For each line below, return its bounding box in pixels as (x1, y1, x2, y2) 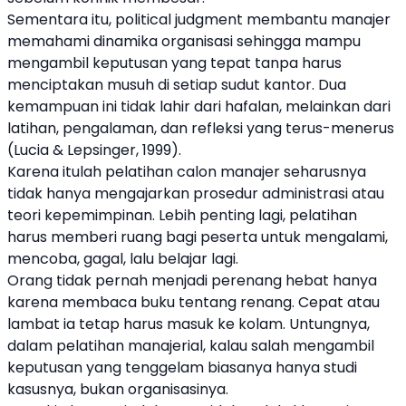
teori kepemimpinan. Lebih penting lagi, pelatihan (7, 205, 357, 226)
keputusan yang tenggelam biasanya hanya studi (7, 357, 357, 378)
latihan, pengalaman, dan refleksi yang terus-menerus (7, 118, 394, 139)
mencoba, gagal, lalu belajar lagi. (7, 248, 238, 269)
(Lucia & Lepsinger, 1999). (7, 140, 181, 160)
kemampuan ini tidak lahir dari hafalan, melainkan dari (7, 96, 391, 117)
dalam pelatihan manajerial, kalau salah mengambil (7, 335, 374, 356)
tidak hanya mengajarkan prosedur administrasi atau (7, 183, 384, 204)
